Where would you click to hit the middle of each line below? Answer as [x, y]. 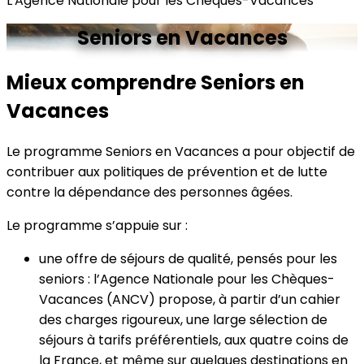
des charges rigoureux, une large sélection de [183, 319]
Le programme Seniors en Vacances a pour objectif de [181, 151]
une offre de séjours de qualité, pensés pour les [188, 258]
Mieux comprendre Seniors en [156, 82]
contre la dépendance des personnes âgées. [149, 192]
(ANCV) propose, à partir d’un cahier [222, 299]
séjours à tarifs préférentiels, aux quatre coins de [194, 340]
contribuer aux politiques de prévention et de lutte [167, 171]
